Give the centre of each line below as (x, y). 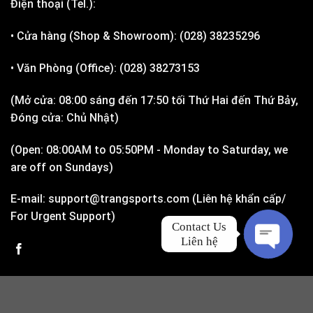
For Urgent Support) (63, 217)
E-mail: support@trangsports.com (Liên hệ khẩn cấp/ (148, 199)
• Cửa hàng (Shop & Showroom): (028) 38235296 (135, 36)
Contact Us (199, 227)
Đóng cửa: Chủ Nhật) (65, 117)
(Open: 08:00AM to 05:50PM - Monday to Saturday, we (149, 150)
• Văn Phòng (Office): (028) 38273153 (105, 68)
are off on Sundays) (62, 167)
